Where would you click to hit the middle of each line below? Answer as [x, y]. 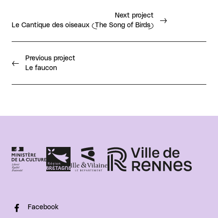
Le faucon [41, 68]
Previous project [50, 59]
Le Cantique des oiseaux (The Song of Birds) [83, 26]
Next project [134, 16]
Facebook [43, 208]
